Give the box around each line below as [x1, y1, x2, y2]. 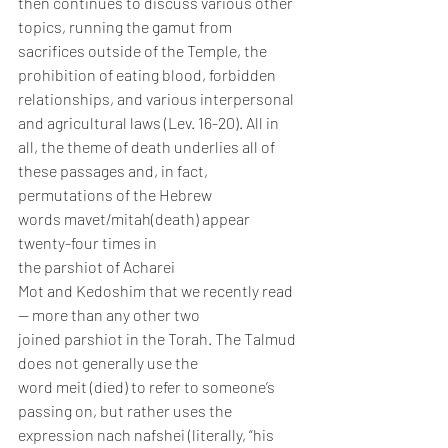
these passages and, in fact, [18, 161, 211, 181]
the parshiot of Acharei [18, 257, 178, 277]
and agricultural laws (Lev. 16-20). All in [18, 113, 282, 133]
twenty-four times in [18, 233, 160, 253]
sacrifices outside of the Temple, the [18, 41, 270, 61]
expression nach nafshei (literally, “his [18, 425, 277, 445]
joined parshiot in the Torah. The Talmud [18, 329, 299, 349]
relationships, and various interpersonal [18, 89, 297, 109]
